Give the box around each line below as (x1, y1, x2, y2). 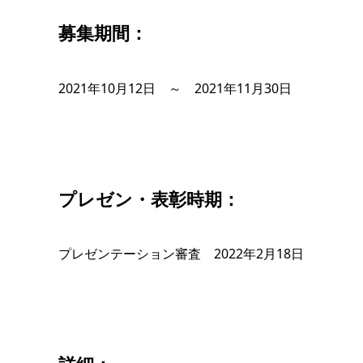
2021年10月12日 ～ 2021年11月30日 (58, 79, 292, 97)
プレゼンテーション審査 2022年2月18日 (58, 244, 304, 263)
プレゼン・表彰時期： (58, 186, 240, 211)
